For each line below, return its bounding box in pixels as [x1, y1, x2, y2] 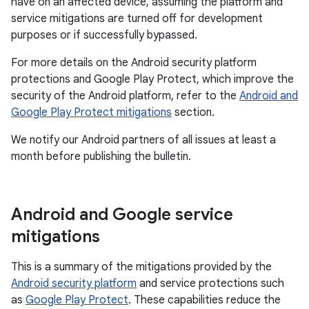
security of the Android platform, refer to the [11, 89, 239, 103]
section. [172, 106, 215, 119]
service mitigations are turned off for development [11, 12, 263, 26]
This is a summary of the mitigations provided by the [11, 260, 272, 274]
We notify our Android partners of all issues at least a [11, 133, 276, 147]
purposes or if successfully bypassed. [11, 28, 197, 42]
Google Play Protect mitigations [11, 106, 172, 119]
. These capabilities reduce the [128, 293, 281, 307]
